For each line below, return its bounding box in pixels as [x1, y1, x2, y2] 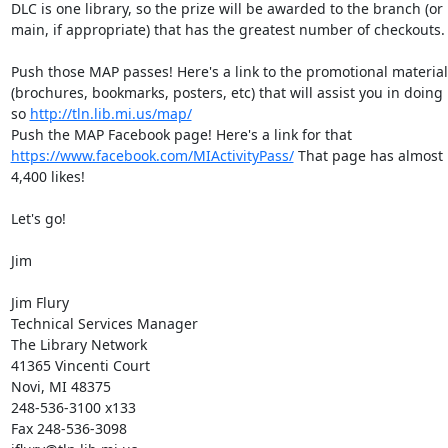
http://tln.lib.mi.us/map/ [29, 104, 192, 123]
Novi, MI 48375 [10, 377, 115, 396]
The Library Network [10, 335, 151, 354]
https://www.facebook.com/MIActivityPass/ [10, 146, 294, 165]
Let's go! [10, 209, 70, 228]
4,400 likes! [10, 167, 89, 186]
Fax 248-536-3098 [10, 419, 131, 438]
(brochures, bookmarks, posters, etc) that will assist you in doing [10, 83, 443, 102]
